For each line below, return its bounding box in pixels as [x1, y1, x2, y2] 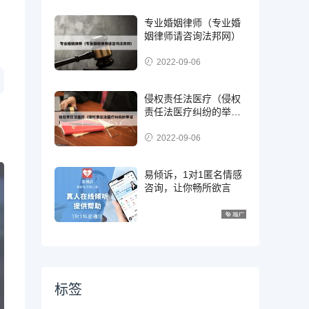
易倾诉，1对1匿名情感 [144, 169, 243, 181]
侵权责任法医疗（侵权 [144, 93, 241, 105]
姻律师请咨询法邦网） [144, 30, 241, 42]
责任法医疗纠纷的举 [144, 106, 232, 118]
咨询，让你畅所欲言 [144, 182, 232, 194]
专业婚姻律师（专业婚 [144, 17, 241, 29]
